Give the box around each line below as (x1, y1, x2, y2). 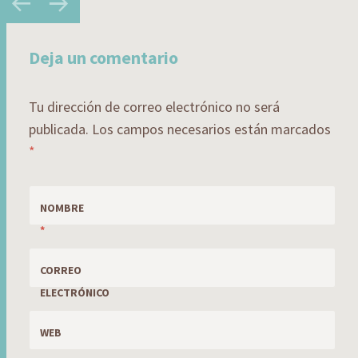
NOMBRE (40, 200, 84, 215)
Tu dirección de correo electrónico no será (29, 97, 280, 116)
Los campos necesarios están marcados (89, 119, 331, 138)
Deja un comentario (29, 46, 178, 69)
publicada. (29, 119, 89, 138)
